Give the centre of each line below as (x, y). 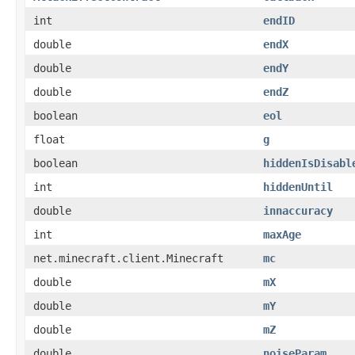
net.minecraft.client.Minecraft (128, 258)
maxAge (282, 234)
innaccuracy (298, 210)
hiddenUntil (298, 187)
